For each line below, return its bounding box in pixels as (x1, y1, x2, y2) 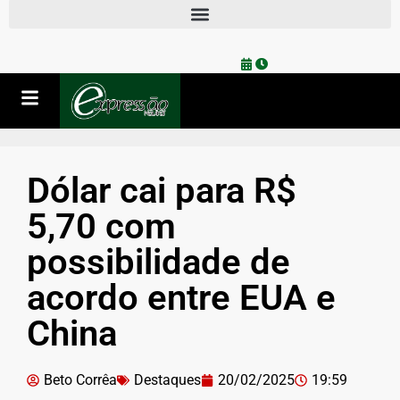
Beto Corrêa (44, 371, 117, 388)
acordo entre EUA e (27, 276, 336, 319)
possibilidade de (27, 240, 290, 283)
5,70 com (27, 204, 176, 247)
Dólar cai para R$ (27, 169, 296, 212)
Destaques (134, 371, 201, 388)
